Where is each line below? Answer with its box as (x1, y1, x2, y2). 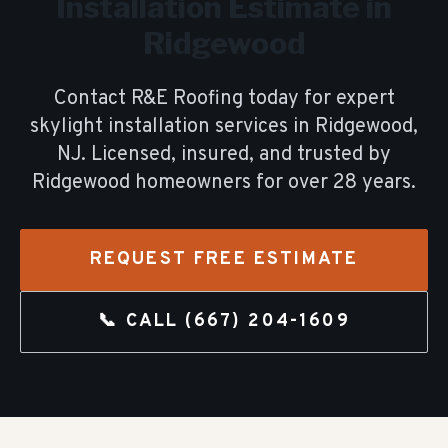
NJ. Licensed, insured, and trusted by (57, 142, 391, 168)
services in (215, 114, 315, 140)
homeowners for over (130, 170, 333, 196)
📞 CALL (98, 310, 186, 333)
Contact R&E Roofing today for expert (53, 86, 395, 112)
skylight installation (30, 114, 210, 140)
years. (362, 170, 416, 196)
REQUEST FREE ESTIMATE (89, 248, 359, 271)
